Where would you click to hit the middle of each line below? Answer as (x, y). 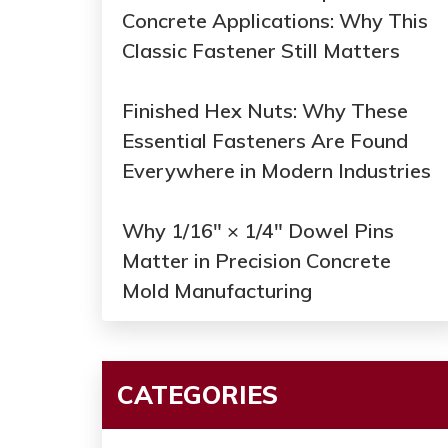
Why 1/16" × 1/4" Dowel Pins (258, 231)
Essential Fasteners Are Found (265, 141)
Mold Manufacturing (217, 291)
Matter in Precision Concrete (256, 261)
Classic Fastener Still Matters (261, 51)
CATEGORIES (197, 395)
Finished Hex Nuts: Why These (265, 111)
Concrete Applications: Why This (275, 21)
